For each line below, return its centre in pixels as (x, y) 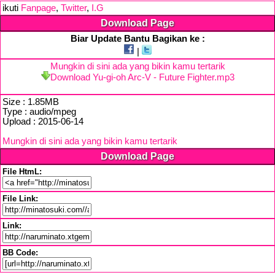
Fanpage (38, 8)
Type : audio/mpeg (39, 112)
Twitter (74, 8)
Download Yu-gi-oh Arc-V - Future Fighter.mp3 (142, 77)
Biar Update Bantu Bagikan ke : (137, 39)
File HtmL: (22, 172)
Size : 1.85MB (31, 102)
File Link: (20, 199)
